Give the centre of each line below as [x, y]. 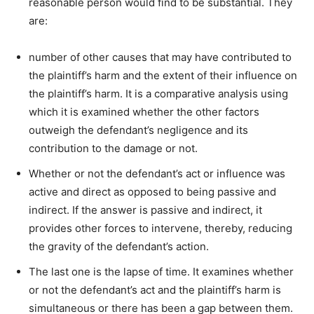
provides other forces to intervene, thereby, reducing [161, 228]
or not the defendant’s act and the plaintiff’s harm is [155, 289]
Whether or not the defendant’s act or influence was [157, 173]
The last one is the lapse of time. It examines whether [161, 271]
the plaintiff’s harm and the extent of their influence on [163, 75]
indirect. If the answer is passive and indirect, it [145, 210]
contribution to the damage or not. [113, 148]
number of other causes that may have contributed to [160, 57]
